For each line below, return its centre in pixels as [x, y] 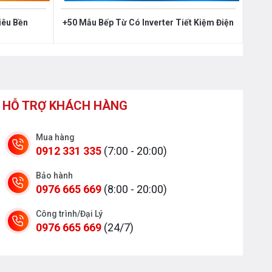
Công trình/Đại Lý [69, 213]
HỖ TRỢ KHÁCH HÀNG [65, 105]
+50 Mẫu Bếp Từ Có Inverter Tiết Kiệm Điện [148, 22]
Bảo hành [54, 175]
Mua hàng [55, 137]
